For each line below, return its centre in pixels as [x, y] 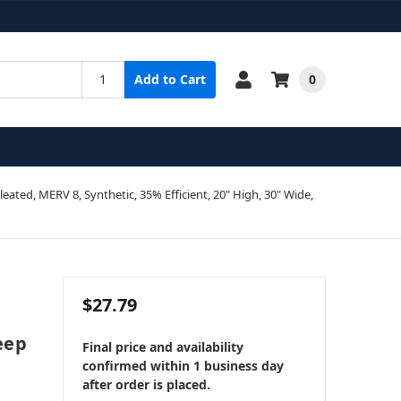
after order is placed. [146, 384]
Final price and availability [162, 346]
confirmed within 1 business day [183, 365]
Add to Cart [171, 80]
